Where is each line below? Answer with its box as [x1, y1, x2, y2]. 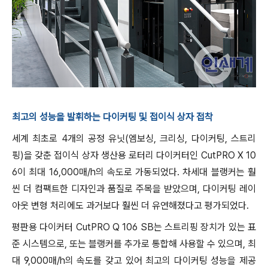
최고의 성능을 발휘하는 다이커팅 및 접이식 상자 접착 [12, 111, 215, 123]
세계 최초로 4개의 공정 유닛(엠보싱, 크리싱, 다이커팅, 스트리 [12, 133, 256, 144]
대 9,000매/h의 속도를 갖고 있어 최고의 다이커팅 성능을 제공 [12, 255, 256, 266]
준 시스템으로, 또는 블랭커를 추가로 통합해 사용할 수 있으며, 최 [12, 238, 256, 249]
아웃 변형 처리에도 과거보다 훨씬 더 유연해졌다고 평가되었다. [12, 200, 249, 211]
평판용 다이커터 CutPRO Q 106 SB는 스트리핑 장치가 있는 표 [12, 221, 256, 233]
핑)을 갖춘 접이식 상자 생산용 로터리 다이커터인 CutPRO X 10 [12, 150, 256, 161]
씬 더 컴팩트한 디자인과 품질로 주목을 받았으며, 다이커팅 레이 [12, 183, 256, 194]
